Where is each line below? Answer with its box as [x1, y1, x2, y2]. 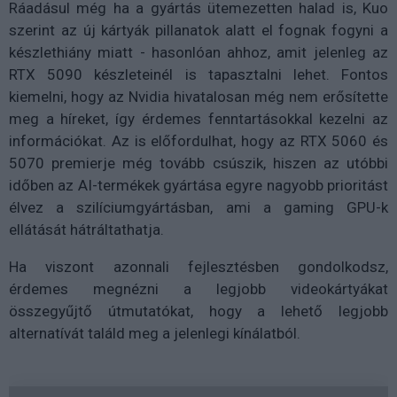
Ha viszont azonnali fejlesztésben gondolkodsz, [9, 258, 388, 276]
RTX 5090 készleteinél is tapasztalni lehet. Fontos [9, 66, 388, 84]
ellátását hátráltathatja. [9, 221, 164, 239]
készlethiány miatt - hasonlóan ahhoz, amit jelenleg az [9, 43, 388, 62]
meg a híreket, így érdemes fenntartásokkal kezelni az [9, 110, 388, 128]
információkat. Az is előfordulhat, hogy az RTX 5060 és [9, 132, 388, 151]
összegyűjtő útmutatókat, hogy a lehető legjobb [9, 302, 388, 321]
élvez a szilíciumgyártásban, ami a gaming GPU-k [9, 198, 388, 217]
